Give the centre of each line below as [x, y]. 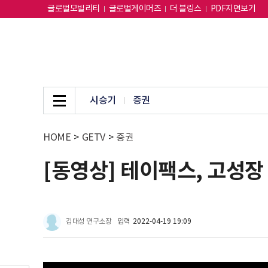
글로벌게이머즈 [135, 9]
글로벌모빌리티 [74, 9]
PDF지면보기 [233, 9]
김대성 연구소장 [89, 222]
